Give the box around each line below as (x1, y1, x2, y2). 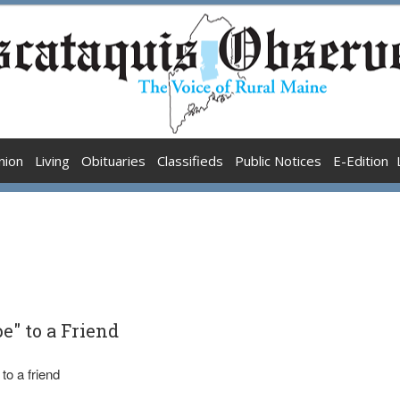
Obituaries (81, 152, 146, 170)
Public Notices (235, 152, 321, 170)
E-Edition (333, 152, 388, 170)
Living (35, 152, 70, 170)
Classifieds (157, 152, 223, 170)
